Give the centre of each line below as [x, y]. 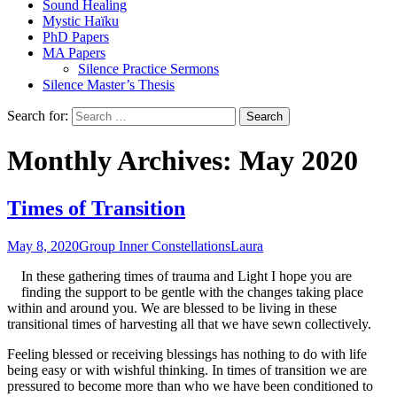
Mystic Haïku [81, 20]
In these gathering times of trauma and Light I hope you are [187, 276]
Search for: [38, 115]
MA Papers [74, 52]
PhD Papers [76, 36]
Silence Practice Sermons [148, 68]
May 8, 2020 [43, 245]
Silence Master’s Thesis [109, 84]
